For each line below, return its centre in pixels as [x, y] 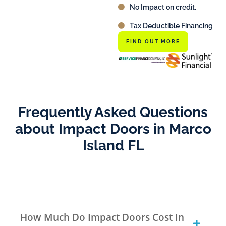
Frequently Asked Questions [113, 112]
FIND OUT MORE [153, 42]
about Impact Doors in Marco [113, 129]
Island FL [113, 145]
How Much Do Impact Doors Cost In [102, 217]
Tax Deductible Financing [171, 26]
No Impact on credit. [163, 7]
